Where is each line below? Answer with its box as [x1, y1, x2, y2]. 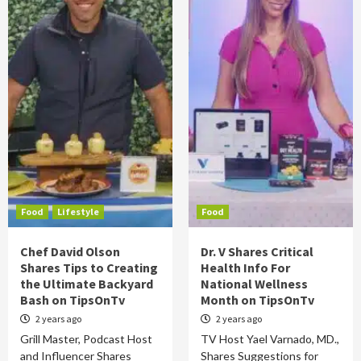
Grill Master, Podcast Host [20, 332, 152, 346]
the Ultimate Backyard [20, 276, 153, 292]
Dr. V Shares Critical [201, 243, 313, 259]
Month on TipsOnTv [201, 292, 314, 308]
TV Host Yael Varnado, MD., [201, 332, 339, 346]
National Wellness [201, 276, 308, 292]
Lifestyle [57, 205, 99, 218]
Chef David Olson [20, 243, 120, 259]
